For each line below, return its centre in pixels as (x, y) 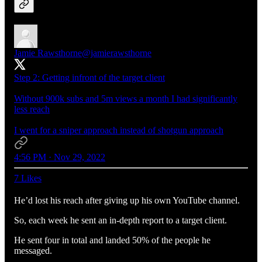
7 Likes (28, 178)
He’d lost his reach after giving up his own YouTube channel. (128, 201)
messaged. (34, 251)
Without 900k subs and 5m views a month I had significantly (126, 99)
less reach (32, 109)
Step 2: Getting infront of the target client (89, 78)
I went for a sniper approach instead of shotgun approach (119, 130)
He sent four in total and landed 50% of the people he (112, 240)
